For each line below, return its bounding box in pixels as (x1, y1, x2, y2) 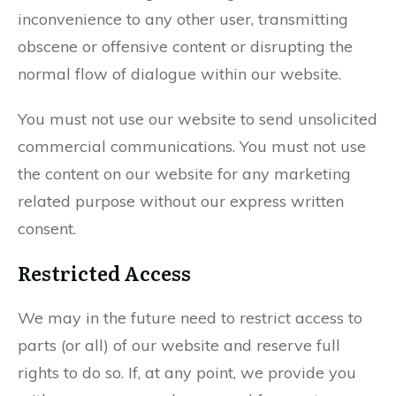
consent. (18, 218, 76, 239)
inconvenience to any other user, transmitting (18, 9, 348, 29)
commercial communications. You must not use (18, 136, 366, 156)
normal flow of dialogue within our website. (18, 64, 341, 84)
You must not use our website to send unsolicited (18, 109, 377, 129)
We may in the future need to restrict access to (18, 308, 362, 328)
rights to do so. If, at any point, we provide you (18, 362, 356, 383)
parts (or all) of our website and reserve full (18, 335, 340, 355)
